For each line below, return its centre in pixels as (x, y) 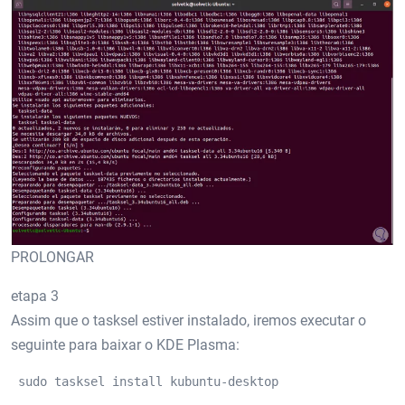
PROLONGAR (52, 257)
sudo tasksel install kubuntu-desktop (148, 381)
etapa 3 (35, 296)
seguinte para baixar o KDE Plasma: (125, 344)
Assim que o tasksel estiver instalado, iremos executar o (188, 320)
